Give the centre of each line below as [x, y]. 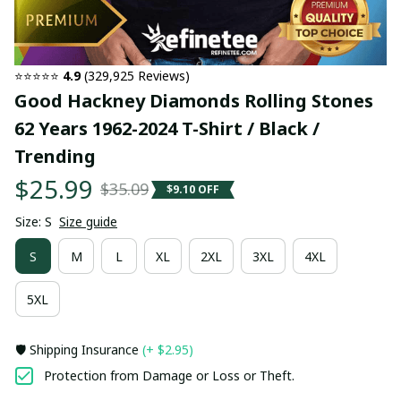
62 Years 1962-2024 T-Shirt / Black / [167, 128]
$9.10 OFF [193, 189]
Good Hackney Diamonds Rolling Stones [194, 101]
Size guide [88, 222]
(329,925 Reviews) [135, 76]
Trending [55, 156]
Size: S [34, 222]
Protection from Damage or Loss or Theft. [169, 375]
